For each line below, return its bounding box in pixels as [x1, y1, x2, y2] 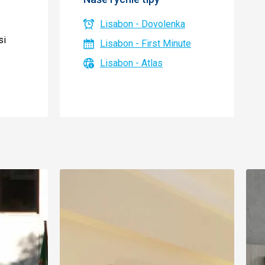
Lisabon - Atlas [100, 57, 163, 69]
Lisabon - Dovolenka [100, 18, 185, 30]
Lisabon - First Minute [100, 38, 191, 49]
